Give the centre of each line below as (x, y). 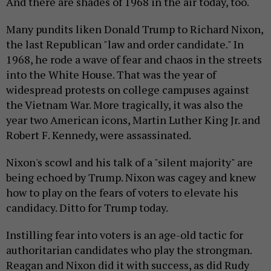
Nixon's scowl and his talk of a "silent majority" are (129, 162)
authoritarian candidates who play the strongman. (129, 250)
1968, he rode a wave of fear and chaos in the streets (134, 59)
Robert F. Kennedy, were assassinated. (99, 135)
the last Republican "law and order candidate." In (125, 44)
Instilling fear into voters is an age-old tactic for (125, 234)
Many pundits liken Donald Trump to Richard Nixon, (135, 29)
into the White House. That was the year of (111, 74)
